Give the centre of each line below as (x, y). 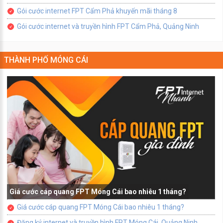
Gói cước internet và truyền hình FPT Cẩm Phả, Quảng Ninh (108, 26)
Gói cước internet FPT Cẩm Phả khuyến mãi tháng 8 (97, 11)
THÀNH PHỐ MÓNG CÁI (46, 60)
